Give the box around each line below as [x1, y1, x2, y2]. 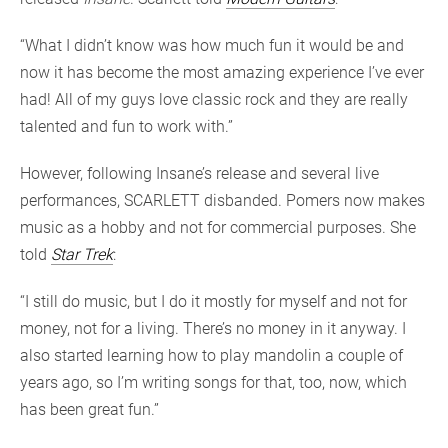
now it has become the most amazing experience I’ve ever [20, 63, 424, 83]
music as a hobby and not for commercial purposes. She [20, 218, 416, 238]
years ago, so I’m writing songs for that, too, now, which [20, 373, 407, 393]
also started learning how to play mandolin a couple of [20, 346, 403, 366]
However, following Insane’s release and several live [20, 164, 379, 184]
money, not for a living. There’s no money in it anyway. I [20, 319, 406, 339]
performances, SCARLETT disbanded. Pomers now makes [20, 191, 425, 211]
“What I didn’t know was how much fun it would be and [20, 36, 404, 56]
